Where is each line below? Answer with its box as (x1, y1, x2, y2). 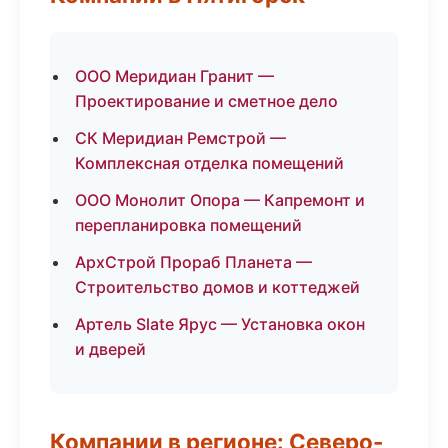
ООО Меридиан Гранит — (75, 66, 274, 86)
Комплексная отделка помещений (75, 153, 344, 173)
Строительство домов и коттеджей (75, 277, 360, 297)
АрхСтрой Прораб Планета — (75, 252, 312, 272)
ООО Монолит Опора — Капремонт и (75, 190, 365, 210)
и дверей (75, 339, 146, 359)
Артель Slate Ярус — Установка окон (75, 314, 365, 334)
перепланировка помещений (75, 215, 302, 235)
